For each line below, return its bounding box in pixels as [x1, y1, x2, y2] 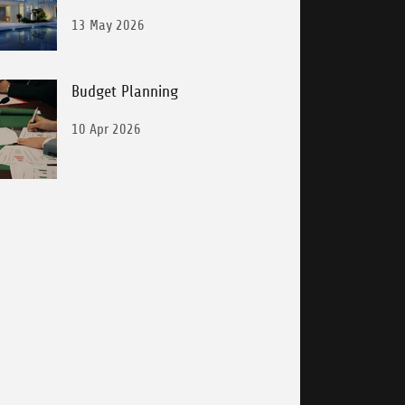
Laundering [71, 3, 144, 21]
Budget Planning [71, 82, 179, 100]
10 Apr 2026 [71, 121, 142, 137]
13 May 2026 [71, 17, 146, 33]
